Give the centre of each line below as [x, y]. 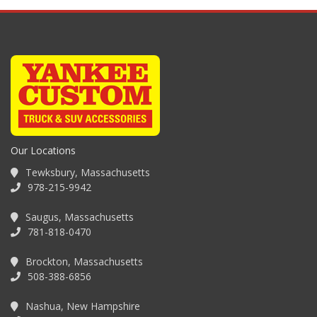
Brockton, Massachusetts [83, 261]
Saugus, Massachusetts [78, 217]
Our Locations [43, 150]
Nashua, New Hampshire [81, 306]
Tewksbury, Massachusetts [86, 172]
